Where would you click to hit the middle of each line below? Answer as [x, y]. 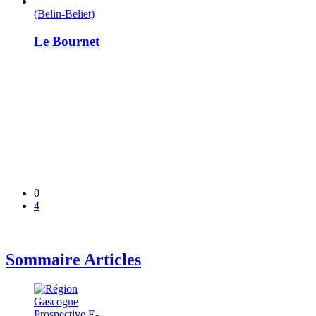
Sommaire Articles [73, 259]
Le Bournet [67, 41]
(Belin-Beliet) [64, 14]
